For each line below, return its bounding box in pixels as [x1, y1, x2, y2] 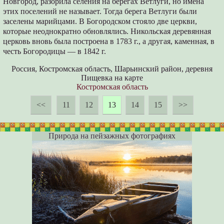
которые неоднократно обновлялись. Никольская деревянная [3, 27, 211, 36]
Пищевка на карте [81, 73, 143, 82]
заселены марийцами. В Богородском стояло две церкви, [3, 17, 197, 26]
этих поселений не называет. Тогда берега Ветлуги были [3, 7, 197, 16]
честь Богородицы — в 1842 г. [3, 47, 106, 56]
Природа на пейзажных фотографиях [48, 131, 175, 140]
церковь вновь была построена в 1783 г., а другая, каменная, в [3, 37, 215, 46]
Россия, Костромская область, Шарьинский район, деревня [11, 64, 212, 73]
